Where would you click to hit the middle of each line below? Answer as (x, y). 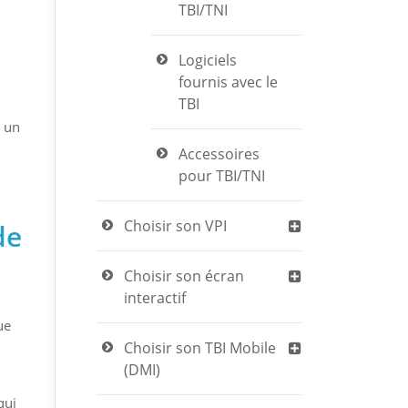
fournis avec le (228, 82)
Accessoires (219, 154)
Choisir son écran (184, 276)
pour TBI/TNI (222, 176)
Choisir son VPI (175, 226)
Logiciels (208, 60)
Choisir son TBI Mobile (200, 348)
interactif (155, 298)
